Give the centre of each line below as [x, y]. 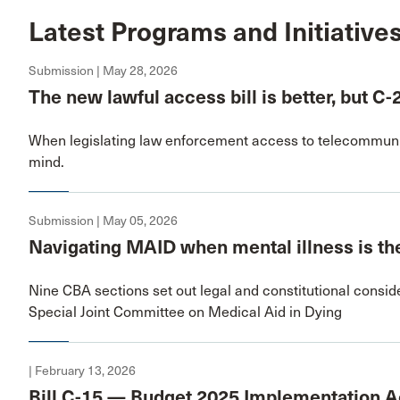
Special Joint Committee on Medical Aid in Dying [185, 312]
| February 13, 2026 [82, 371]
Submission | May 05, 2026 [103, 221]
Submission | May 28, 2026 [103, 71]
